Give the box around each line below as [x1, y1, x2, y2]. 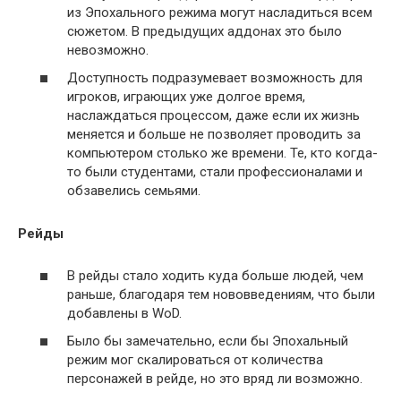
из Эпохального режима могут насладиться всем [67, 4, 372, 21]
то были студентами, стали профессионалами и [67, 164, 363, 180]
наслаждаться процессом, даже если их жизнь [67, 107, 360, 124]
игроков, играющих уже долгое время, [67, 89, 305, 105]
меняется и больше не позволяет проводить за [67, 126, 361, 142]
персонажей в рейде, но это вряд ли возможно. [67, 371, 363, 387]
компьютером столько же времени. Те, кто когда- [67, 145, 378, 161]
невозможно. [67, 41, 149, 58]
